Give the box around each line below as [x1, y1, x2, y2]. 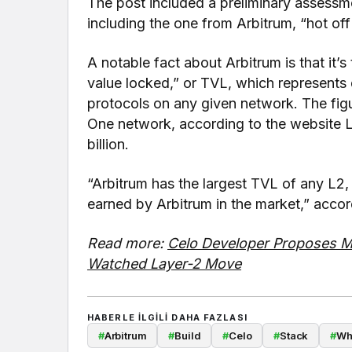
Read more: [87, 234, 168, 251]
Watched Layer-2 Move [87, 255, 242, 272]
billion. [87, 135, 129, 152]
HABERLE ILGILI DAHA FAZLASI [87, 311, 247, 323]
